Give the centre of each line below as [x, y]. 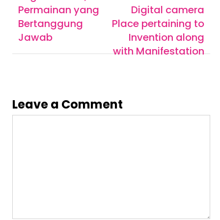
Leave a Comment [68, 104]
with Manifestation [159, 51]
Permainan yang [59, 10]
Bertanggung [51, 23]
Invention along [166, 37]
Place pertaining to [158, 23]
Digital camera [168, 10]
